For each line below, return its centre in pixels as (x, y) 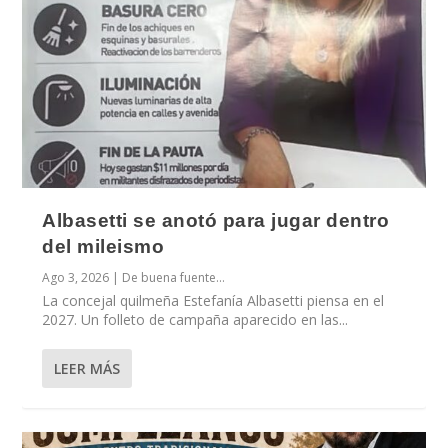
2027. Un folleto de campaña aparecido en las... (195, 320)
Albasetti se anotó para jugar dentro (216, 221)
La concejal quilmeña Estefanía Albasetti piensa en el (213, 301)
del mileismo (103, 247)
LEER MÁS (87, 369)
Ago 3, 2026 (76, 278)
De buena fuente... (174, 278)
